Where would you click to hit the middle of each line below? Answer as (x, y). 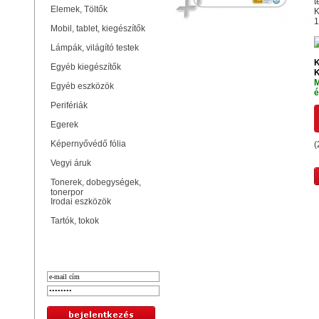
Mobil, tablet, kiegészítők (100, 28)
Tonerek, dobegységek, (96, 182)
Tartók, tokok (75, 221)
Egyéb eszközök (84, 86)
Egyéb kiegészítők (88, 67)
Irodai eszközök (81, 202)
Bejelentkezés (103, 245)
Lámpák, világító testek (97, 48)
